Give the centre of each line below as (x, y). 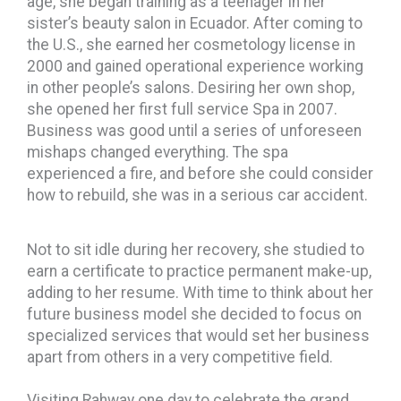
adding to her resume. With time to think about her (200, 292)
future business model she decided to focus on (194, 314)
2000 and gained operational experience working (195, 66)
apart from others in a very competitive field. (180, 357)
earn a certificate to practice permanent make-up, (199, 271)
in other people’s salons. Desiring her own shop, (191, 87)
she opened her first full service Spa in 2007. (182, 109)
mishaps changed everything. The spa (158, 152)
